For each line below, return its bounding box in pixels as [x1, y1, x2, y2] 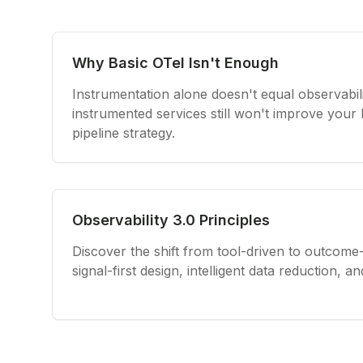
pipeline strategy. [72, 125, 175, 141]
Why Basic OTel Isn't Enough [72, 54, 279, 71]
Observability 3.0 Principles [72, 211, 270, 228]
